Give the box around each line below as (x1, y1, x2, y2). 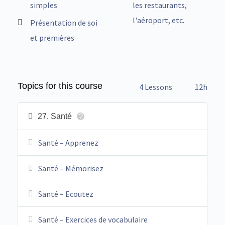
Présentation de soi (30, 18, 97, 28)
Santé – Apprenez (38, 138, 98, 148)
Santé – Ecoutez (38, 189, 93, 199)
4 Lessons (139, 82, 172, 92)
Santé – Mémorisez (38, 163, 103, 173)
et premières (30, 33, 74, 43)
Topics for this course (18, 81, 102, 91)
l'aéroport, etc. (133, 15, 184, 25)
